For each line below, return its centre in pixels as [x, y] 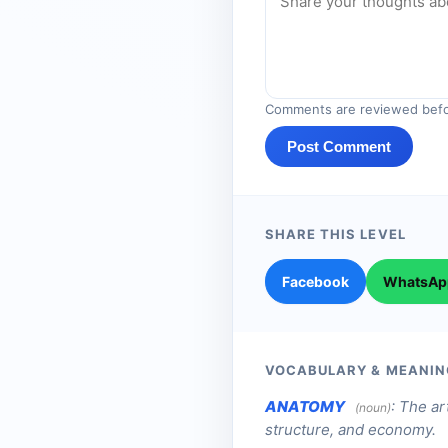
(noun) [373, 408]
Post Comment [339, 147]
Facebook [315, 282]
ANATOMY [305, 407]
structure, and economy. [350, 430]
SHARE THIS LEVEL [335, 234]
